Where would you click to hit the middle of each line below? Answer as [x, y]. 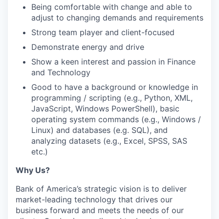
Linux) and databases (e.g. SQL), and [99, 130]
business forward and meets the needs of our [100, 210]
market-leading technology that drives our [94, 199]
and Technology [61, 72]
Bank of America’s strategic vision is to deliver [101, 189]
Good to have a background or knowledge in [115, 87]
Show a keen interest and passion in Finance [113, 62]
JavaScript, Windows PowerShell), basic [105, 109]
